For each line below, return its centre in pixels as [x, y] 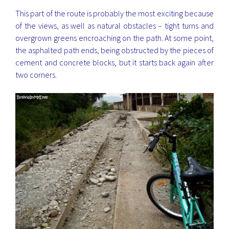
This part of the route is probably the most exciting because [114, 13]
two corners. [36, 74]
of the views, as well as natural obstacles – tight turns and [114, 25]
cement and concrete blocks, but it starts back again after [114, 62]
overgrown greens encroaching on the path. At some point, [114, 38]
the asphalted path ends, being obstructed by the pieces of [114, 50]
